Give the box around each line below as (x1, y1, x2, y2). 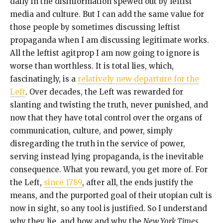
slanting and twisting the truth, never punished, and (10, 100, 208, 110)
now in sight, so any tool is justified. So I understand (10, 204, 207, 214)
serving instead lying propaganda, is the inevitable (10, 152, 204, 162)
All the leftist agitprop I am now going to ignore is (10, 48, 200, 58)
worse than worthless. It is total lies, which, (10, 61, 174, 71)
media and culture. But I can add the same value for (10, 9, 204, 19)
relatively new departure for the (78, 74, 199, 84)
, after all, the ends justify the (82, 178, 193, 188)
